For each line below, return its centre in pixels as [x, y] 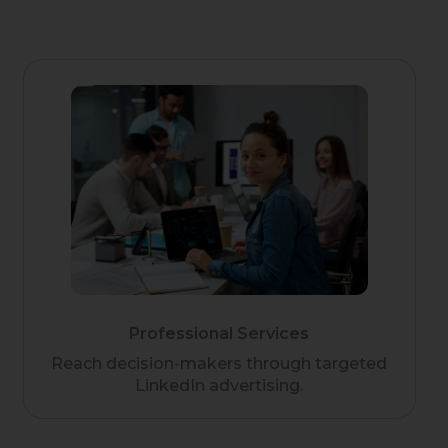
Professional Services [219, 334]
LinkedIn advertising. [219, 386]
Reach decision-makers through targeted [219, 364]
